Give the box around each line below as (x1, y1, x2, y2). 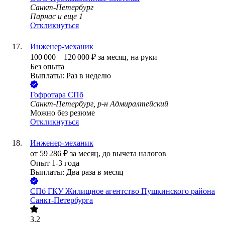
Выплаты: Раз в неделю (30, 71, 111, 80)
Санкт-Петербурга (30, 196, 93, 205)
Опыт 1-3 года (30, 159, 79, 168)
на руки (131, 53, 157, 62)
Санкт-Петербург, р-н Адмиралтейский (30, 99, 168, 108)
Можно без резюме (30, 108, 95, 118)
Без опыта (30, 62, 64, 71)
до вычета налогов (102, 149, 166, 158)
